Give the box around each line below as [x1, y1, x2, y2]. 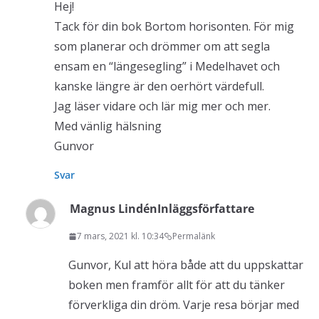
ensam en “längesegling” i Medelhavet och [54, 58, 280, 75]
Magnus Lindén [70, 201, 157, 217]
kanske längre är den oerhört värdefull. [54, 78, 264, 95]
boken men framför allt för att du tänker [68, 277, 285, 293]
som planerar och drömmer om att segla [54, 38, 270, 55]
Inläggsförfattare [157, 201, 254, 217]
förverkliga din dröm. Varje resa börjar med [68, 297, 299, 313]
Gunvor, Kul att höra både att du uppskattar [68, 257, 303, 273]
